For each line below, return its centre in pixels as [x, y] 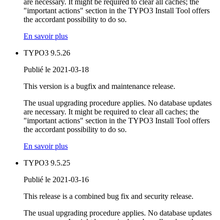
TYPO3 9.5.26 [47, 53]
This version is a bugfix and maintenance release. [99, 86]
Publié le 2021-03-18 [56, 70]
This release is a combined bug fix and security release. [109, 196]
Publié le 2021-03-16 [56, 180]
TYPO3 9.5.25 [47, 163]
